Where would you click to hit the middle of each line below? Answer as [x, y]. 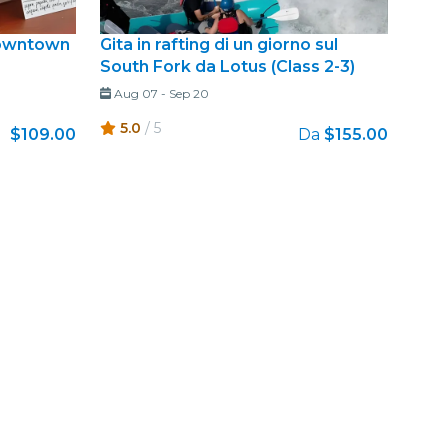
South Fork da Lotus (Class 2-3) [227, 66]
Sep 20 [188, 93]
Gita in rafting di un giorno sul [219, 44]
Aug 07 [135, 93]
